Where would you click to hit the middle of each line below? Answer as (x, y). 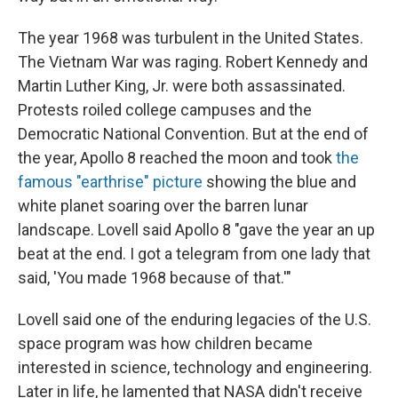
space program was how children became (165, 343)
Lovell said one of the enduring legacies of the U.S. (195, 319)
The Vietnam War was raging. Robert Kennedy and (193, 62)
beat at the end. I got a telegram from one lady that (194, 254)
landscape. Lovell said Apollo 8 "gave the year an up (196, 230)
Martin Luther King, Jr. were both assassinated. (182, 86)
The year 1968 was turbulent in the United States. (191, 38)
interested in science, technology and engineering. (195, 367)
